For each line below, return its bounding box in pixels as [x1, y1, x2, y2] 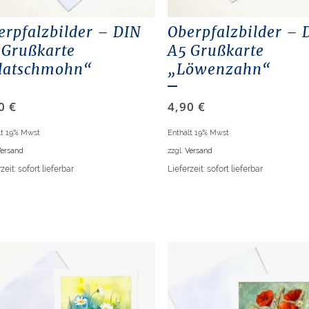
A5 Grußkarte [168, 41, 265, 61]
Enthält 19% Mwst [168, 128, 230, 138]
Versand [185, 146, 213, 156]
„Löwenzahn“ [168, 60, 272, 79]
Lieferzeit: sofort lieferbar [168, 164, 263, 175]
